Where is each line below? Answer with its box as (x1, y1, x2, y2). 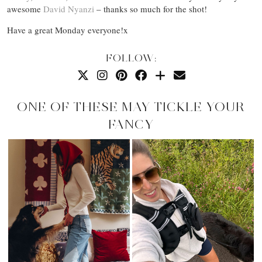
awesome (7, 3, 43, 15)
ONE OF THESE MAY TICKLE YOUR (17, 99, 245, 115)
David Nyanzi (43, 3, 94, 15)
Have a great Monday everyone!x (7, 24, 128, 36)
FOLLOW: (105, 51, 157, 65)
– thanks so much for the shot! (94, 3, 207, 15)
